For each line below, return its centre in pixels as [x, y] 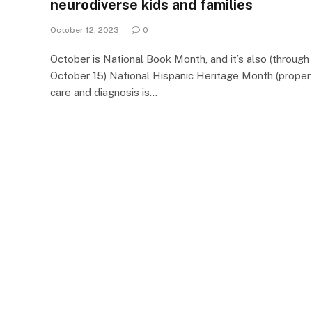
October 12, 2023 [85, 30]
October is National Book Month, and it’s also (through [180, 59]
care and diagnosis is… [104, 93]
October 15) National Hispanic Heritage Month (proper [180, 76]
